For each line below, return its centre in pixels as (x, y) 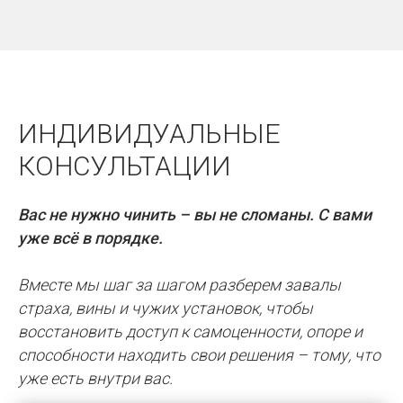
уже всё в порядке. (90, 237)
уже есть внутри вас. (95, 378)
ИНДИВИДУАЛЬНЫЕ (149, 133)
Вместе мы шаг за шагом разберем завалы (179, 284)
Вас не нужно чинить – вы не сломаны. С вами (195, 214)
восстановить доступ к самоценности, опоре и (190, 331)
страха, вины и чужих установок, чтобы (166, 308)
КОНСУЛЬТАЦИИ (125, 166)
